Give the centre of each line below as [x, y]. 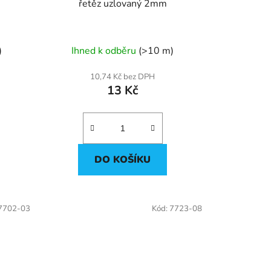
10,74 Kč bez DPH [123, 77]
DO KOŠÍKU [123, 160]
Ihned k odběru [105, 51]
